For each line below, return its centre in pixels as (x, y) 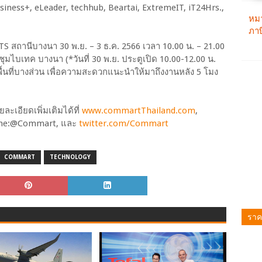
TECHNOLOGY (70, 157)
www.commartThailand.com (139, 110)
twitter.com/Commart (124, 123)
